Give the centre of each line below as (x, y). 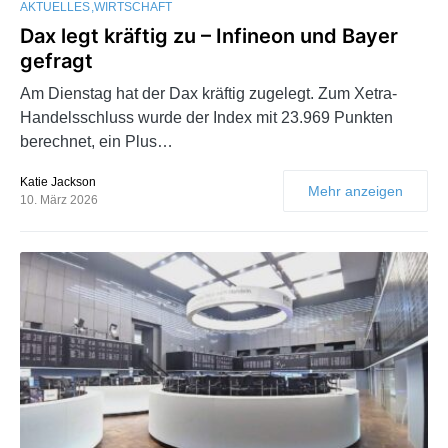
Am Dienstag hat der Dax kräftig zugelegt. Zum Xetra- (208, 94)
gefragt (56, 61)
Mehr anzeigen (355, 191)
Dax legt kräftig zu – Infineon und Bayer (209, 36)
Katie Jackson (58, 182)
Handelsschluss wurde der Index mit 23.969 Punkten (206, 118)
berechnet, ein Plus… (96, 142)
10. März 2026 (59, 200)
